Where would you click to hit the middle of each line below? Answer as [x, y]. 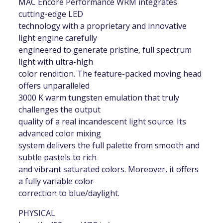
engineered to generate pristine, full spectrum [105, 50]
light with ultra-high [56, 62]
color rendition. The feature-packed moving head [110, 74]
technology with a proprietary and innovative [103, 26]
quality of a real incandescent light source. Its [103, 122]
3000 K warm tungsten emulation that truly [99, 98]
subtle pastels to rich [58, 158]
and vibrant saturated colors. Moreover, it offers [109, 169]
